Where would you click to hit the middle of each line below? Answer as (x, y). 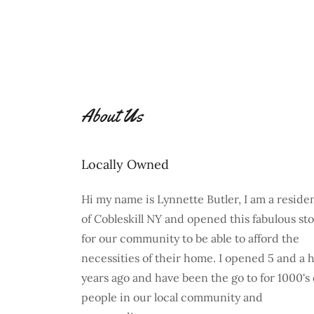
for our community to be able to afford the (190, 238)
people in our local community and (172, 297)
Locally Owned (125, 164)
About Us (112, 116)
